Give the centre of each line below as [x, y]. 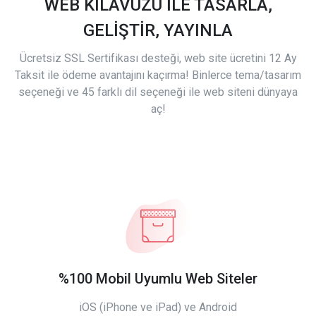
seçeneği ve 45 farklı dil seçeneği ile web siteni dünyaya [158, 92]
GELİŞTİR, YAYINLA [158, 31]
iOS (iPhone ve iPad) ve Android [158, 308]
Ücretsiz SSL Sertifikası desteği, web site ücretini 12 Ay [158, 59]
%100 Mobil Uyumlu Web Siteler [158, 279]
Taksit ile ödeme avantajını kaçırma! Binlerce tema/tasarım [158, 75]
